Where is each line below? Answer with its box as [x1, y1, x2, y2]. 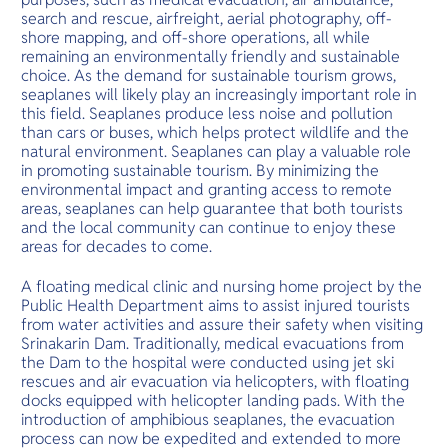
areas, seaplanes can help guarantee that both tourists [21, 198, 404, 220]
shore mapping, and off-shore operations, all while [21, 27, 371, 49]
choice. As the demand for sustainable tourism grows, [21, 65, 397, 87]
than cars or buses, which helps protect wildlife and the [21, 122, 410, 144]
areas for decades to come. [21, 236, 213, 258]
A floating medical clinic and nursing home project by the [21, 275, 423, 297]
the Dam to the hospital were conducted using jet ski [21, 351, 395, 373]
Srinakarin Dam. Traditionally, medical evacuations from [21, 332, 405, 354]
